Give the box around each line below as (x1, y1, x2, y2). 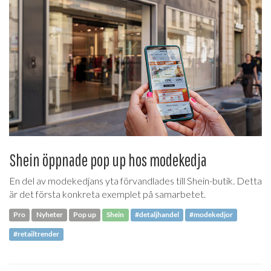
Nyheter (36, 210, 63, 220)
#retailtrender (13, 229, 60, 239)
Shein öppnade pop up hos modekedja (9, 150, 207, 171)
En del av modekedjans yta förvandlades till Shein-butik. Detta (9, 175, 262, 187)
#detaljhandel (134, 210, 179, 220)
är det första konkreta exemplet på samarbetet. (9, 188, 206, 200)
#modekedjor (189, 210, 233, 220)
